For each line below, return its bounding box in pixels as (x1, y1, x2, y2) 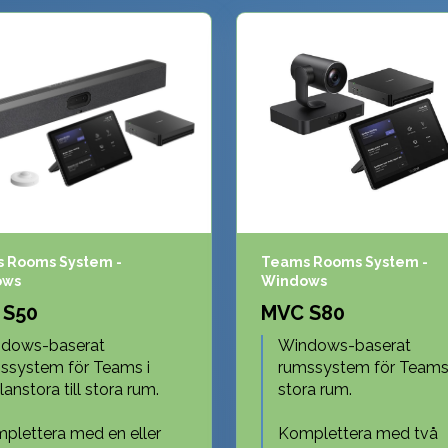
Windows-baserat (278, 335, 411, 355)
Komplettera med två (278, 423, 438, 443)
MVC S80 (261, 300, 345, 325)
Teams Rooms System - (261, 253, 428, 270)
